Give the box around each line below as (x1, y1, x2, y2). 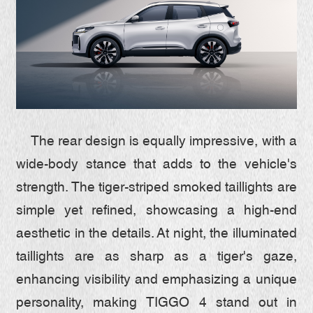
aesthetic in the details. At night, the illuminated (16, 228, 297, 240)
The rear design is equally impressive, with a (16, 136, 297, 148)
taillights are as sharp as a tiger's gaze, (16, 251, 297, 263)
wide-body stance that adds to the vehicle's (16, 159, 297, 171)
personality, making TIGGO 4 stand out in (16, 297, 297, 310)
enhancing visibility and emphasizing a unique (16, 274, 297, 286)
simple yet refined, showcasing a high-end (16, 205, 297, 217)
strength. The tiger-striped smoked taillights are (16, 182, 297, 194)
